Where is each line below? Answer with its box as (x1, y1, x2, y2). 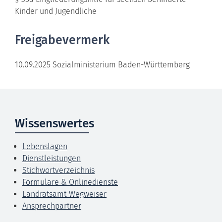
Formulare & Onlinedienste (22, 177, 118, 187)
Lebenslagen (22, 141, 67, 151)
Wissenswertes (15, 116, 94, 130)
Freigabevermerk (15, 32, 110, 48)
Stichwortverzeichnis (22, 165, 95, 175)
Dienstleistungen (22, 153, 81, 163)
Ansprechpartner (22, 201, 81, 211)
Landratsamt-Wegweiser (22, 189, 107, 199)
